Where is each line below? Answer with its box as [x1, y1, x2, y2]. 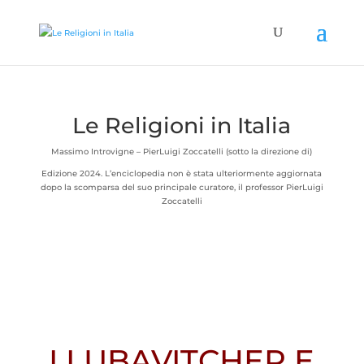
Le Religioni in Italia [72, 112, 292, 139]
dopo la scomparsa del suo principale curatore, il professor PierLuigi [40, 182, 323, 193]
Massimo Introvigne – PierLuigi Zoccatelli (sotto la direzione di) [51, 146, 313, 157]
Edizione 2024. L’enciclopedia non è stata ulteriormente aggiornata [41, 168, 323, 179]
